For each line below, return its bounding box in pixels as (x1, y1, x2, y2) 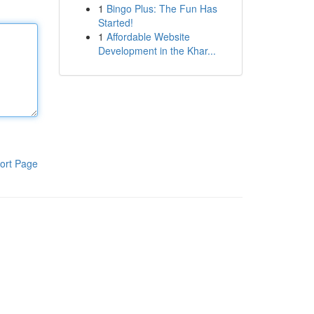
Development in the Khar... (97, 43, 216, 57)
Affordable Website (106, 29, 190, 43)
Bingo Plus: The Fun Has (106, 1, 217, 15)
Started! (97, 15, 133, 29)
